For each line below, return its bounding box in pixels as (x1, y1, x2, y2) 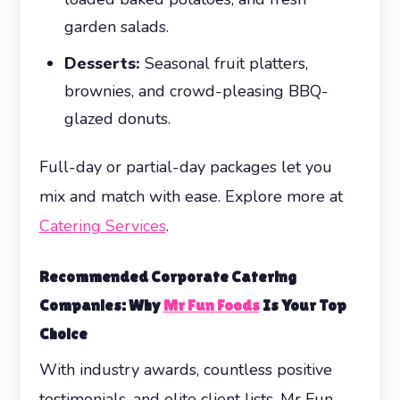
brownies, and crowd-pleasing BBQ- (63, 79, 329, 102)
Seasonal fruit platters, (139, 52, 308, 74)
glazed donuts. (63, 107, 171, 129)
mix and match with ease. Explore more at (38, 185, 343, 207)
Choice (38, 323, 87, 343)
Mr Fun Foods (162, 295, 260, 314)
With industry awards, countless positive (38, 358, 332, 380)
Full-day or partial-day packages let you (38, 155, 332, 178)
